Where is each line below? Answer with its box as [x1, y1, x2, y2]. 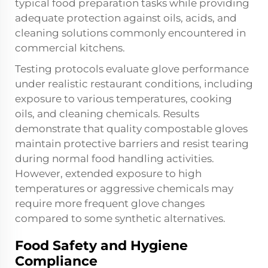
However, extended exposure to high [15, 167, 202, 180]
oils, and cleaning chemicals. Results [15, 108, 199, 120]
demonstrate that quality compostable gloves [15, 123, 248, 135]
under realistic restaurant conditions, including [15, 78, 253, 90]
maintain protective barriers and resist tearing [15, 138, 249, 150]
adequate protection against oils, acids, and [15, 12, 237, 25]
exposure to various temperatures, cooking [15, 93, 232, 105]
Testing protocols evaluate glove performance [15, 63, 249, 75]
